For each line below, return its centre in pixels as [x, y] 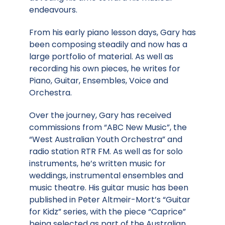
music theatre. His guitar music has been [109, 187]
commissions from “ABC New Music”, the [108, 127]
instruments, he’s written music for [97, 163]
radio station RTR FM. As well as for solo [106, 151]
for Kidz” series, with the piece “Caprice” [107, 211]
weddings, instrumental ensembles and [106, 175]
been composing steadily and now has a [108, 44]
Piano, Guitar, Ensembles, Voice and [99, 81]
